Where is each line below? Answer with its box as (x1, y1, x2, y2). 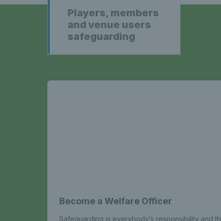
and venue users (68, 19, 151, 31)
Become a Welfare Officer (59, 196, 172, 206)
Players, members (68, 7, 159, 19)
